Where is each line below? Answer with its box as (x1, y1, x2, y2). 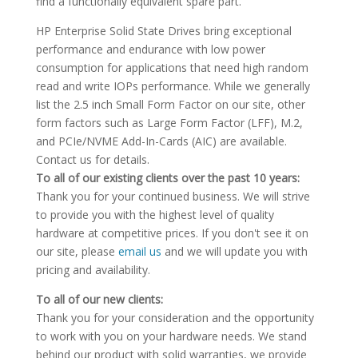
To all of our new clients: (35, 292, 163, 308)
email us (117, 244, 161, 260)
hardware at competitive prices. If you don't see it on (35, 225, 308, 241)
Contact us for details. (35, 152, 149, 168)
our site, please (35, 244, 118, 260)
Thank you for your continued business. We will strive (35, 189, 310, 205)
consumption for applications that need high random (35, 60, 308, 76)
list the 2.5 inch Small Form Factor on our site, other (35, 97, 305, 113)
